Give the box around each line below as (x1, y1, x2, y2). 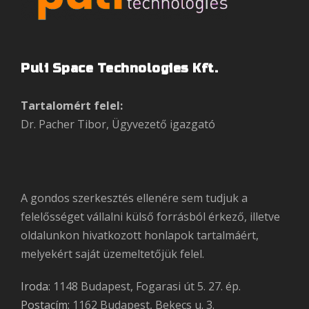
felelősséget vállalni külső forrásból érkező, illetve (21, 208, 280, 224)
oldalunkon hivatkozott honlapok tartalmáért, (21, 227, 259, 243)
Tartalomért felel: (21, 97, 123, 113)
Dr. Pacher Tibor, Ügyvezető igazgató (21, 116, 215, 132)
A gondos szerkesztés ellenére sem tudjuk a (21, 190, 248, 206)
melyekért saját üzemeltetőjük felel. (21, 246, 204, 261)
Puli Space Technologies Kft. (21, 60, 218, 76)
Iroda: (21, 278, 50, 294)
